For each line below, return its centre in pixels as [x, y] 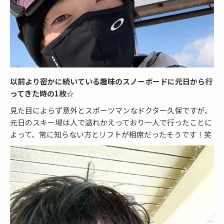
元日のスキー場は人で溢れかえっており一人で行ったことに [111, 122]
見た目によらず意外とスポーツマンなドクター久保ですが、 [111, 110]
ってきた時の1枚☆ [42, 93]
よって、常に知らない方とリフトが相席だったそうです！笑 [111, 134]
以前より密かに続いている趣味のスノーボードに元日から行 [111, 81]
